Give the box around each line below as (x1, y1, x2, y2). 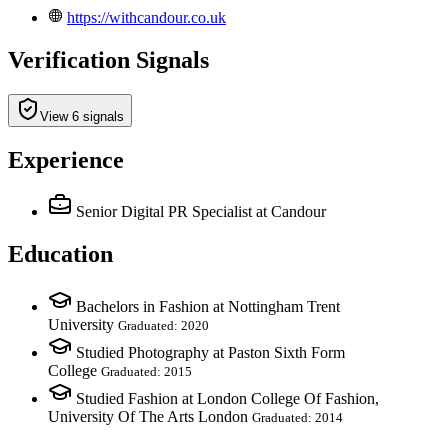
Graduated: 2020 (118, 318, 209, 334)
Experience (8, 146, 124, 173)
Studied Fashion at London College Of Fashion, (76, 390, 379, 408)
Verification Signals (8, 46, 209, 73)
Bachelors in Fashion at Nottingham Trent (76, 298, 340, 316)
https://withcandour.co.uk (67, 8, 226, 26)
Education (8, 241, 113, 268)
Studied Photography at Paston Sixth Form (76, 344, 345, 362)
